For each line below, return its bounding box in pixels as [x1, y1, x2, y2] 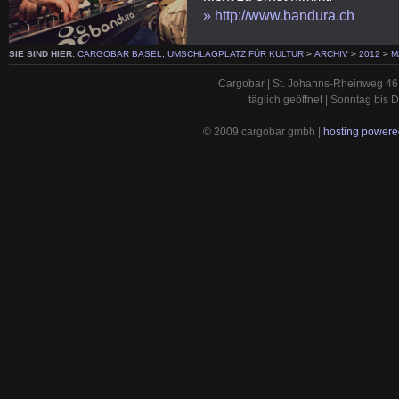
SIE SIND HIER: [9, 49, 77, 60]
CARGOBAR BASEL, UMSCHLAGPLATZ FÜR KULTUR [77, 49, 304, 60]
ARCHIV [314, 49, 348, 60]
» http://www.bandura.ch [203, 6, 355, 23]
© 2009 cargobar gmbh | [203, 125, 323, 138]
